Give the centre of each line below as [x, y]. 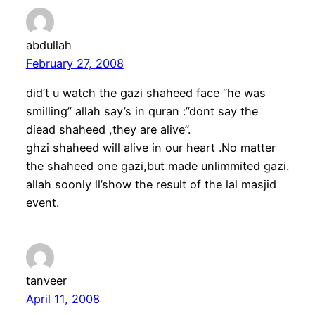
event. [42, 202]
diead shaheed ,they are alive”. [108, 129]
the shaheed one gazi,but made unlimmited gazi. [157, 166]
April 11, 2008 [63, 298]
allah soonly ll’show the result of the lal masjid [151, 184]
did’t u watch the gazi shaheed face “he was [146, 92]
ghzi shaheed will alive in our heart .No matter [150, 147]
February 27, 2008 [75, 63]
